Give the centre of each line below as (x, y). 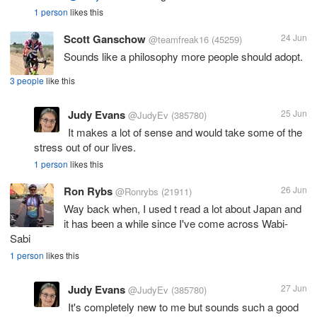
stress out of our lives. (85, 146)
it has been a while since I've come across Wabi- (176, 223)
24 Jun (294, 37)
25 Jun (294, 113)
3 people (27, 80)
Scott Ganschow (105, 39)
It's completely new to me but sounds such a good (183, 306)
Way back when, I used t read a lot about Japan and (183, 208)
